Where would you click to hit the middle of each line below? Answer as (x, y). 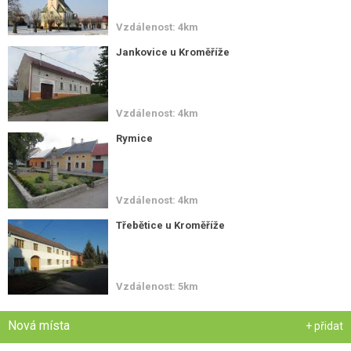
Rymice (135, 139)
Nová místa (39, 325)
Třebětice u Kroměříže (171, 225)
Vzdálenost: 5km (157, 286)
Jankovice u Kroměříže (173, 52)
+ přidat (324, 326)
